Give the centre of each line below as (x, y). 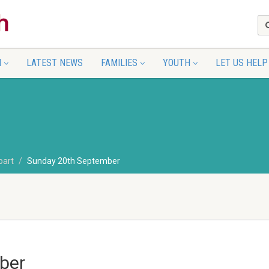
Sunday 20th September (74, 161)
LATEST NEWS (54, 63)
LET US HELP (241, 63)
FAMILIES (119, 63)
